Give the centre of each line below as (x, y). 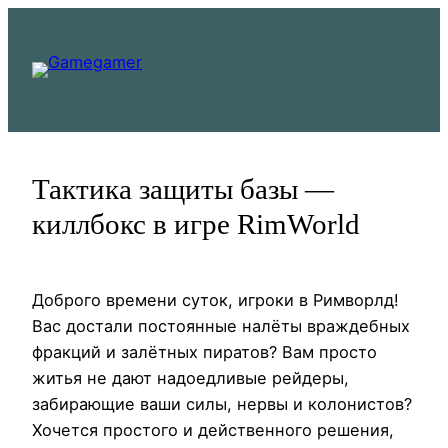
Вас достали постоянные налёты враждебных (221, 326)
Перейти (42, 20)
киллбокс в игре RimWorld (196, 224)
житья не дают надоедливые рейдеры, (190, 378)
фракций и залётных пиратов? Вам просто (204, 352)
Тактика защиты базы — (183, 189)
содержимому (65, 72)
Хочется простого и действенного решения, (213, 430)
